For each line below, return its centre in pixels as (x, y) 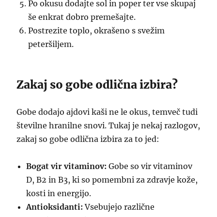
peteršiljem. (51, 44)
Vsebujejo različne (119, 207)
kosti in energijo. (59, 193)
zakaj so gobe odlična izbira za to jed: (88, 139)
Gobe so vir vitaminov (150, 166)
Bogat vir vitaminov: (67, 166)
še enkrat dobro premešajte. (82, 17)
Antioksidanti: (55, 207)
